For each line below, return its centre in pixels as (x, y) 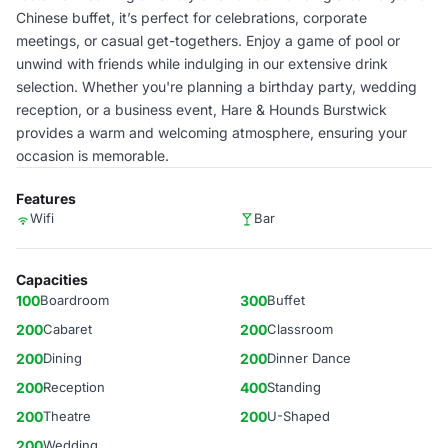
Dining (62, 358)
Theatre (67, 416)
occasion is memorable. (92, 155)
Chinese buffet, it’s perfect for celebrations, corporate (191, 17)
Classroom (300, 329)
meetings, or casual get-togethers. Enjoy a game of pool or (208, 40)
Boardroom (74, 300)
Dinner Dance (309, 358)
